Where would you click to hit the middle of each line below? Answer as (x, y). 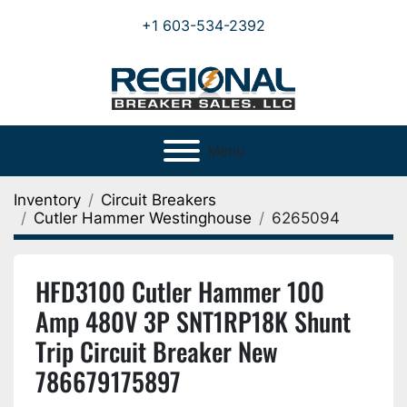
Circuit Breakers (159, 200)
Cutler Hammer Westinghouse (143, 218)
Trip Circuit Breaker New (157, 351)
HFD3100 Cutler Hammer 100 (180, 291)
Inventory (47, 200)
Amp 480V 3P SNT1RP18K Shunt (193, 321)
